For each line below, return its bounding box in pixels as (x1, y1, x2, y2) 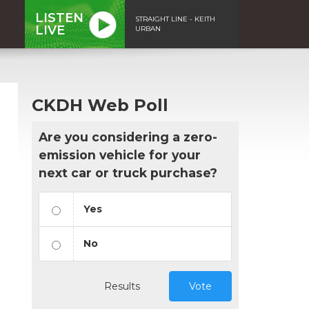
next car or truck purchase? (39, 165, 217, 180)
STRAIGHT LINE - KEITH (135, 14, 215, 23)
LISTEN (35, 10, 83, 26)
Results (104, 279, 140, 292)
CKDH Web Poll (32, 94, 168, 115)
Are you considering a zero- (39, 129, 217, 144)
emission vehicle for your (39, 147, 201, 162)
